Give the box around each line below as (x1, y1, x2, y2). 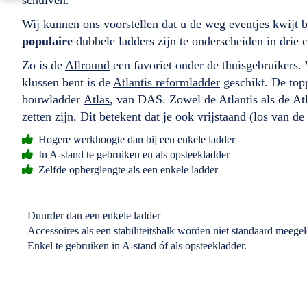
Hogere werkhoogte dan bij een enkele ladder (36, 133, 235, 145)
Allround (65, 58, 110, 72)
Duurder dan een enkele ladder (25, 209, 160, 221)
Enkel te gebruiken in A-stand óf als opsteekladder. (25, 239, 247, 251)
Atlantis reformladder (113, 75, 220, 89)
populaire (22, 34, 73, 48)
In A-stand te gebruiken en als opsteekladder (36, 148, 230, 160)
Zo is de (22, 58, 65, 72)
